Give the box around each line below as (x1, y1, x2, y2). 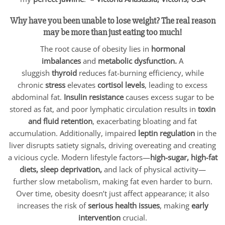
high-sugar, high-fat (150, 152, 217, 162)
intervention (78, 212, 121, 222)
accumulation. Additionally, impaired (9, 128, 138, 138)
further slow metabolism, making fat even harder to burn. (13, 176, 212, 186)
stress (45, 79, 67, 90)
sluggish (21, 67, 52, 78)
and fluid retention (28, 116, 92, 126)
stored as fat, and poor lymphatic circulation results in (10, 103, 198, 114)
